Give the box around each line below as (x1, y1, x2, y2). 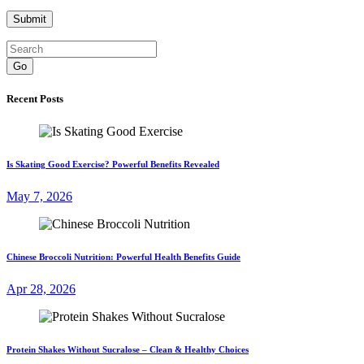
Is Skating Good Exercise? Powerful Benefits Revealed (6, 158, 219, 169)
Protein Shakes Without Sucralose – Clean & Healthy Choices (6, 344, 249, 354)
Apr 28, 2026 (6, 281, 76, 296)
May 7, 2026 (6, 188, 72, 203)
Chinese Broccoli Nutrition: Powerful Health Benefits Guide (6, 251, 240, 262)
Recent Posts (6, 93, 63, 106)
